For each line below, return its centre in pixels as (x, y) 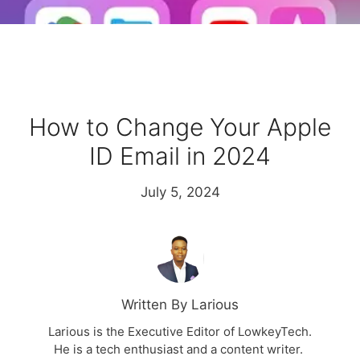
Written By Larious (180, 305)
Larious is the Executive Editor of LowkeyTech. (180, 332)
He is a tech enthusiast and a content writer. (180, 350)
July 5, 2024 (180, 192)
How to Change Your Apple (180, 127)
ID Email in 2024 (180, 156)
